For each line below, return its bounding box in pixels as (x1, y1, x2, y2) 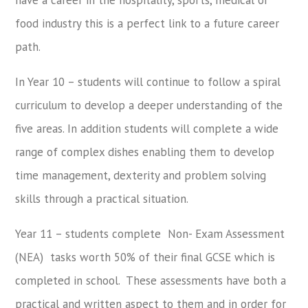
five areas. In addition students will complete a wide (15, 120, 279, 136)
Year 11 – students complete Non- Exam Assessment (15, 225, 285, 241)
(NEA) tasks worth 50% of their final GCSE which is (15, 249, 276, 265)
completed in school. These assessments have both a (15, 272, 287, 288)
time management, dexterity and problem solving (15, 167, 267, 183)
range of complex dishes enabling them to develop (15, 144, 275, 159)
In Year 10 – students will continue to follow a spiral (15, 74, 281, 89)
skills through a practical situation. (15, 190, 189, 206)
